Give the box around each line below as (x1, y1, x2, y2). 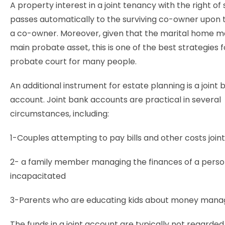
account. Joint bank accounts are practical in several (10, 94, 221, 105)
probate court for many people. (10, 56, 137, 67)
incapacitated (10, 170, 66, 182)
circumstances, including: (10, 108, 109, 120)
